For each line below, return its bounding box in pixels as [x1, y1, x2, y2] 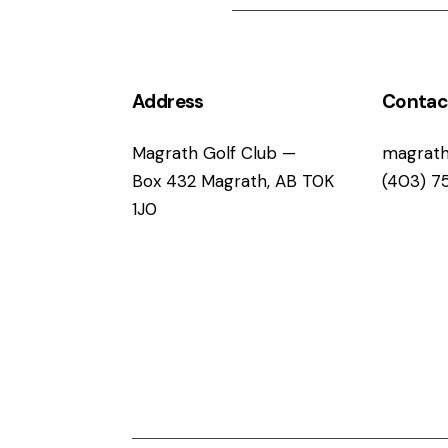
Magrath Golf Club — [131, 142, 296, 165]
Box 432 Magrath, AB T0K [131, 170, 334, 193]
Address [131, 89, 204, 115]
